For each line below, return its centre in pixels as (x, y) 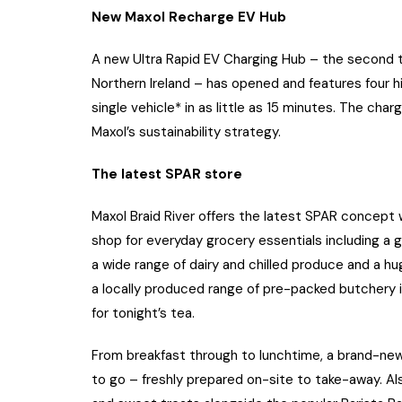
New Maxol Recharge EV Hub (191, 17)
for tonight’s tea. (143, 314)
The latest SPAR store (169, 175)
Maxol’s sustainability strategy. (186, 132)
